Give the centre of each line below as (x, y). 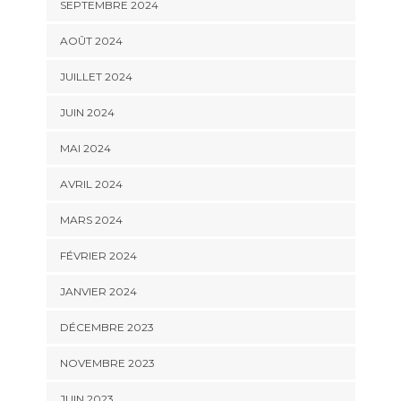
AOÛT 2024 (91, 41)
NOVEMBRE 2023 (107, 363)
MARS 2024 (91, 220)
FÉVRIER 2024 (98, 256)
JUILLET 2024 (96, 77)
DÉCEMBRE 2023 (107, 328)
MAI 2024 (85, 149)
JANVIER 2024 (98, 292)
